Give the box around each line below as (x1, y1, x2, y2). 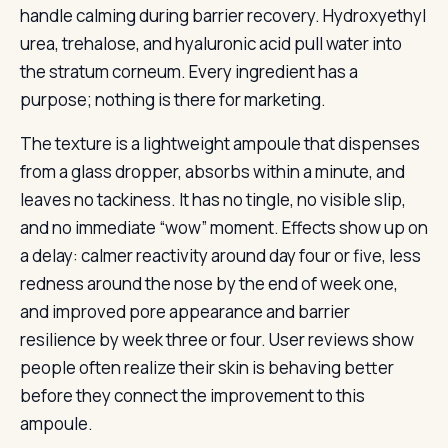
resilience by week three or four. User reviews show (20, 328, 414, 351)
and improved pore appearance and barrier (20, 300, 350, 323)
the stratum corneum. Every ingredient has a (20, 60, 358, 83)
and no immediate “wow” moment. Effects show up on (20, 216, 428, 239)
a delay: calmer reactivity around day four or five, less (20, 244, 421, 267)
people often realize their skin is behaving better (20, 356, 394, 379)
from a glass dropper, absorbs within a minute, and (20, 160, 405, 183)
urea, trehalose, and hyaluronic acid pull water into (20, 32, 402, 55)
